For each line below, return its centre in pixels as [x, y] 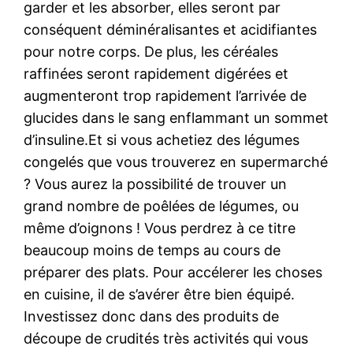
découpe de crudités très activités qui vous [166, 338]
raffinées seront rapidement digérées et [156, 73]
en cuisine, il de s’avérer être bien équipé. [160, 294]
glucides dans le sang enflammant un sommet [176, 117]
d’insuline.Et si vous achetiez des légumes [162, 139]
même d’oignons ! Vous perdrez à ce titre [160, 228]
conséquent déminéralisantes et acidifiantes [171, 29]
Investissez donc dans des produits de [152, 316]
